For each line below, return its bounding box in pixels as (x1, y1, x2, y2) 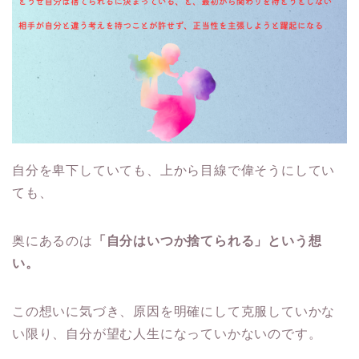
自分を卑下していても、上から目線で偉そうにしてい (12, 163, 336, 178)
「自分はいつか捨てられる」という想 (92, 234, 322, 248)
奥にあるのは (12, 234, 93, 248)
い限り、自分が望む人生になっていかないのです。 (12, 327, 322, 341)
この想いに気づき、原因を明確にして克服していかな (12, 305, 336, 319)
